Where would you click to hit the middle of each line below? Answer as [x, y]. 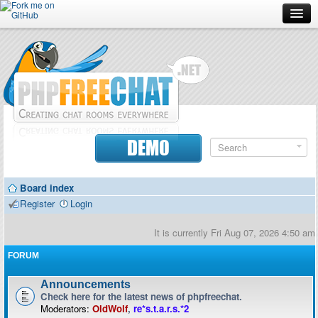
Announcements [86, 284]
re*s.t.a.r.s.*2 [161, 308]
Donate [29, 164]
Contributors [40, 195]
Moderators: [65, 308]
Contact [30, 226]
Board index [47, 188]
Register [37, 203]
